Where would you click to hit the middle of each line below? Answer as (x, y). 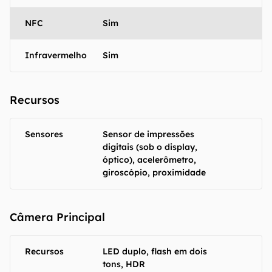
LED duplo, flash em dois (155, 251)
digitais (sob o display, (150, 147)
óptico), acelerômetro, (149, 160)
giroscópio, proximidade (154, 172)
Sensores (44, 134)
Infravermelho (56, 55)
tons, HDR (124, 264)
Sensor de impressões (148, 134)
